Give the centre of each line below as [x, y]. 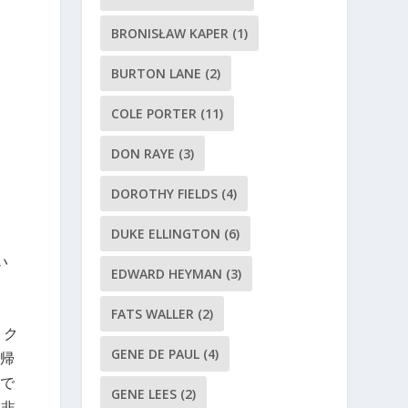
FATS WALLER [153, 313]
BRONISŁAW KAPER [170, 33]
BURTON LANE [157, 73]
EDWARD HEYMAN [167, 273]
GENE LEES [144, 393]
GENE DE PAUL [156, 353]
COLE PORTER [154, 113]
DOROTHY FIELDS [165, 193]
